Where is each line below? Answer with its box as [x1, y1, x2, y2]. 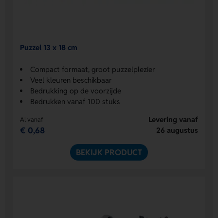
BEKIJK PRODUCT [76, 147, 142, 158]
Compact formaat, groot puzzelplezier [30, 65, 156, 74]
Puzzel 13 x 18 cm [20, 42, 78, 52]
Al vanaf [20, 115, 44, 124]
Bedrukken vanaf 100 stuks [30, 97, 121, 107]
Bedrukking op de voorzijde [30, 86, 122, 96]
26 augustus [156, 126, 198, 135]
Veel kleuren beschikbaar [30, 75, 112, 85]
